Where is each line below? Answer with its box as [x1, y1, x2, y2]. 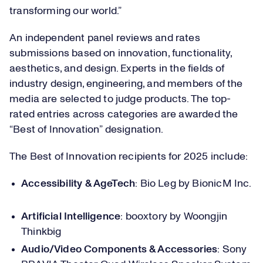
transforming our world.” [9, 6, 124, 16]
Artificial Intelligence [21, 211, 121, 222]
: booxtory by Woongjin [120, 211, 228, 222]
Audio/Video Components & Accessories [21, 244, 218, 255]
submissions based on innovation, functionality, [9, 48, 232, 59]
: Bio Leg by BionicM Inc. [135, 178, 251, 189]
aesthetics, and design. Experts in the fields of [9, 63, 225, 74]
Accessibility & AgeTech [21, 178, 136, 189]
